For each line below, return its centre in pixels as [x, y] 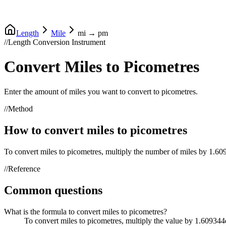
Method [20, 108]
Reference [24, 168]
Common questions [53, 190]
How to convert [45, 130]
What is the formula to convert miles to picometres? [86, 211]
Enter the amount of [37, 91]
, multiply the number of [140, 151]
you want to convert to [124, 91]
